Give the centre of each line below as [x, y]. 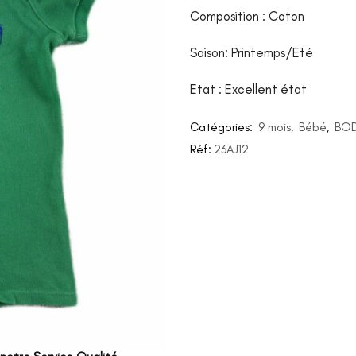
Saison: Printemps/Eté [252, 53]
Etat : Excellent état [248, 89]
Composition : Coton [247, 16]
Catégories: [223, 128]
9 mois [275, 128]
